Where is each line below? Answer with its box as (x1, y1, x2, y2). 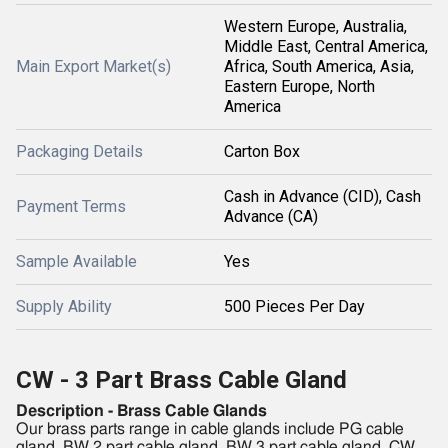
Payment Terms (16, 197, 126, 217)
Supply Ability (16, 297, 112, 317)
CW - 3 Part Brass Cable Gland (16, 366, 347, 395)
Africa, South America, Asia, (224, 57, 414, 77)
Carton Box (224, 142, 300, 162)
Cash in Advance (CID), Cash (224, 187, 421, 207)
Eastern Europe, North (224, 77, 375, 97)
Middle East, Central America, (224, 37, 428, 57)
